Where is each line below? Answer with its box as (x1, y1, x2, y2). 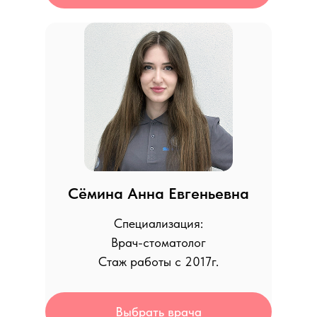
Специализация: (114, 216, 203, 231)
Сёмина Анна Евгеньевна (68, 184, 249, 202)
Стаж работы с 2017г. (98, 254, 219, 269)
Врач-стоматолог (111, 235, 206, 250)
